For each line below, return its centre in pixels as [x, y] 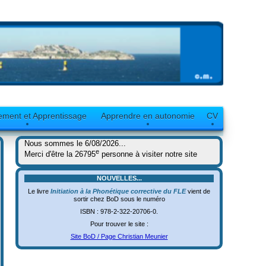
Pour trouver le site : [119, 224]
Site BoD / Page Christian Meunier [119, 237]
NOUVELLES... [119, 178]
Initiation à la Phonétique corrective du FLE [118, 191]
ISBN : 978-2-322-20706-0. [119, 211]
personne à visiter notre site [148, 154]
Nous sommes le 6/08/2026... [75, 143]
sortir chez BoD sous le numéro [119, 199]
